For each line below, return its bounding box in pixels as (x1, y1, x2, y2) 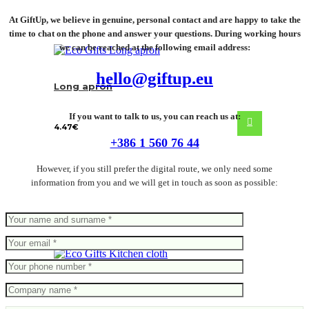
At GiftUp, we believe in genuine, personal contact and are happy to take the (8, 14, 301, 26)
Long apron (54, 81, 112, 92)
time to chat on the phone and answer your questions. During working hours (8, 28, 301, 39)
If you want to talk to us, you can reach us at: (68, 111, 241, 122)
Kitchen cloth (54, 284, 121, 296)
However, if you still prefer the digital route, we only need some (37, 163, 272, 175)
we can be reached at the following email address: (59, 42, 250, 53)
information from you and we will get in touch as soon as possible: (31, 177, 278, 188)
